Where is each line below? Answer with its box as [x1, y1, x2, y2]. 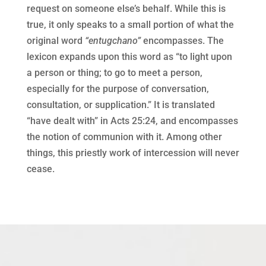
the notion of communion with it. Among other [26, 131, 222, 143]
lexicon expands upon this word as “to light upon [26, 51, 232, 63]
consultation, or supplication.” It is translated [26, 99, 215, 111]
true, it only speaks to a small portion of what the [26, 19, 234, 31]
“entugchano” [84, 35, 143, 47]
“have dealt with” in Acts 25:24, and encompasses [26, 115, 238, 127]
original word [26, 35, 85, 47]
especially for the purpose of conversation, [26, 83, 209, 95]
